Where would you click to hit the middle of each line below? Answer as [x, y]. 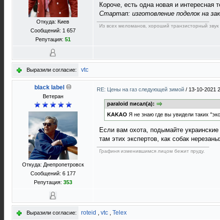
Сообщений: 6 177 [53, 173]
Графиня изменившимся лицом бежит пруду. [152, 151]
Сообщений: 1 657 [53, 30]
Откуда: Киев [53, 22]
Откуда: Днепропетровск [53, 165]
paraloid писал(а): [132, 104]
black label [49, 87]
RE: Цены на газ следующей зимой [141, 89]
